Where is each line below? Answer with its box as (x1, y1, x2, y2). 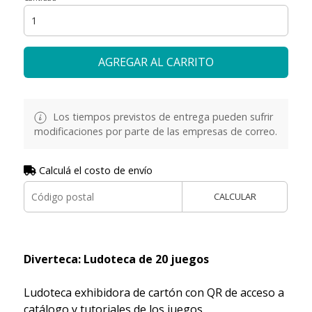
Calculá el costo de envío (36, 163, 153, 177)
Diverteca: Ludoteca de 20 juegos (23, 251, 209, 267)
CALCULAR (213, 189, 256, 203)
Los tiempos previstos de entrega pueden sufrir (49, 109, 273, 123)
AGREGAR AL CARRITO (97, 54, 214, 70)
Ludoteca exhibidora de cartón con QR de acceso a (23, 284, 284, 300)
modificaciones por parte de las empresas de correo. (33, 124, 277, 138)
